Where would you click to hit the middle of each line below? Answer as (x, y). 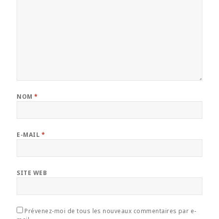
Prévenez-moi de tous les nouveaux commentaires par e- (110, 211)
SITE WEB (32, 173)
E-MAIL (29, 135)
